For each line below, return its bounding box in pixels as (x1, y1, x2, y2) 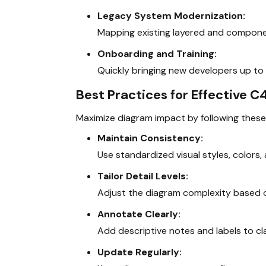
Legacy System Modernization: (97, 9, 245, 22)
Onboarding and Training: (97, 47, 217, 60)
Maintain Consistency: (97, 131, 203, 144)
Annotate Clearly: (97, 207, 180, 220)
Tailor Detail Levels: (97, 169, 188, 182)
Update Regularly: (97, 245, 182, 258)
